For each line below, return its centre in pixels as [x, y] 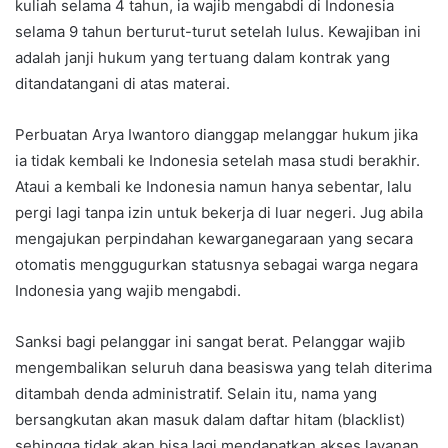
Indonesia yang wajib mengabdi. [128, 290]
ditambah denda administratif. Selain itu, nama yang [196, 393]
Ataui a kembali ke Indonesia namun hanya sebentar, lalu [213, 186]
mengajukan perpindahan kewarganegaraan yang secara [214, 238]
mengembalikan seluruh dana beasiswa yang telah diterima [223, 367]
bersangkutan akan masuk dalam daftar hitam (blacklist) [210, 419]
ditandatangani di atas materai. [122, 83]
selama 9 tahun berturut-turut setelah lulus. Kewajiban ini [218, 31]
